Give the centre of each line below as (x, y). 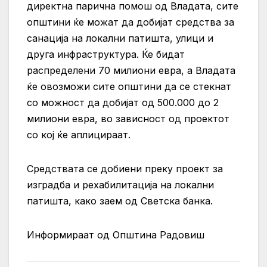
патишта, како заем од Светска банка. (120, 201)
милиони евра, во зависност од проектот (128, 119)
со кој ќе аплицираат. (79, 135)
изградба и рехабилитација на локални (120, 185)
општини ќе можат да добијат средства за (131, 22)
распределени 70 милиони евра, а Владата (131, 71)
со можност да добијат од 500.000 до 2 (123, 103)
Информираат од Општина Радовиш (116, 235)
